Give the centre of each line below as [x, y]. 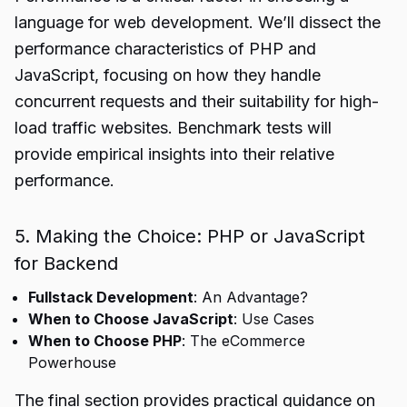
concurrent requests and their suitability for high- [197, 101]
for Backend [66, 263]
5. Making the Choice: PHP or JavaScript [190, 236]
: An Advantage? [251, 297]
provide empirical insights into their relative [174, 154]
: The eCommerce [243, 341]
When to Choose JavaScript [131, 319]
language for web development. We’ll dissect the [198, 22]
